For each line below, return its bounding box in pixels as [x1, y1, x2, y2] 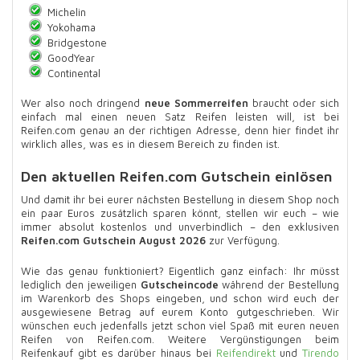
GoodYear [47, 51, 95, 64]
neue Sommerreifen [144, 96, 248, 109]
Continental [47, 66, 100, 80]
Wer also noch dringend [21, 96, 145, 109]
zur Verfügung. [206, 234, 280, 247]
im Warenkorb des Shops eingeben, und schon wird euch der [21, 292, 339, 305]
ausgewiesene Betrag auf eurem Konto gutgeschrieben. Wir [21, 305, 339, 319]
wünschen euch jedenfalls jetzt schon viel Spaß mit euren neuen [21, 319, 339, 333]
